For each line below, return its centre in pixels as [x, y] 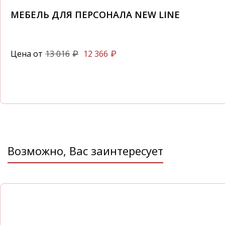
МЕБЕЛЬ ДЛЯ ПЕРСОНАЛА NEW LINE [95, 15]
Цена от [27, 54]
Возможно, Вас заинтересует [85, 151]
